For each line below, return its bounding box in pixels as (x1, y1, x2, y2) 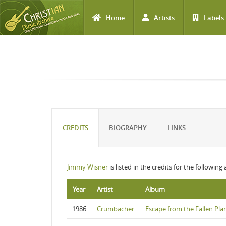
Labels (204, 13, 224, 22)
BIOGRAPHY (109, 123, 147, 132)
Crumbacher (97, 204, 134, 213)
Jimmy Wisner (67, 162, 108, 172)
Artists (154, 13, 175, 22)
